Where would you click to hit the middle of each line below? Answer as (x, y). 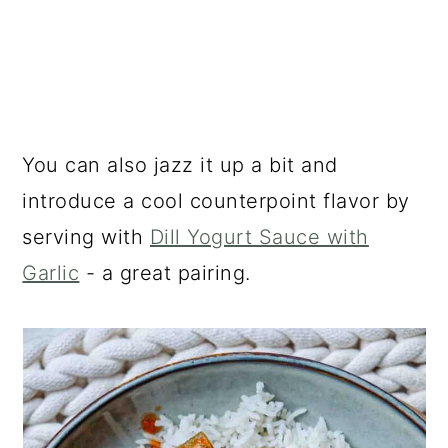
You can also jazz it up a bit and (180, 164)
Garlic (51, 272)
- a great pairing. (165, 272)
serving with (86, 236)
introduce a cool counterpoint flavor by (216, 200)
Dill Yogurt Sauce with (259, 236)
